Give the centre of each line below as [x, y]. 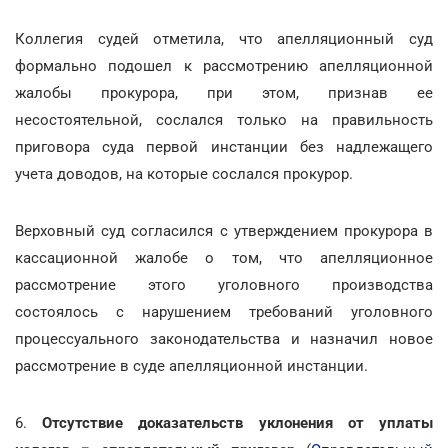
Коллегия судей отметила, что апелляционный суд [224, 39]
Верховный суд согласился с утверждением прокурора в [224, 231]
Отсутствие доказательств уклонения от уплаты [238, 423]
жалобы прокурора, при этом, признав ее [224, 93]
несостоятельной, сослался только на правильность [224, 120]
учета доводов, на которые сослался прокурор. [184, 174]
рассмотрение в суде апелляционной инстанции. [191, 366]
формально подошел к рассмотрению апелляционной [224, 66]
